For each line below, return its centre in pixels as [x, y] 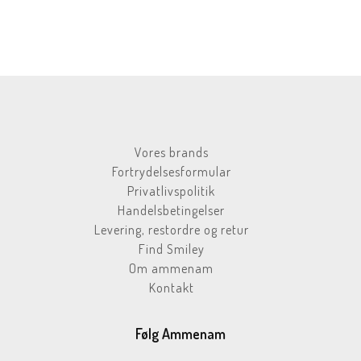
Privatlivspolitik [172, 191]
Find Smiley [171, 249]
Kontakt [171, 287]
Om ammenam [172, 268]
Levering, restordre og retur [171, 229]
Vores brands [171, 152]
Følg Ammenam [180, 333]
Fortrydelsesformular [171, 171]
